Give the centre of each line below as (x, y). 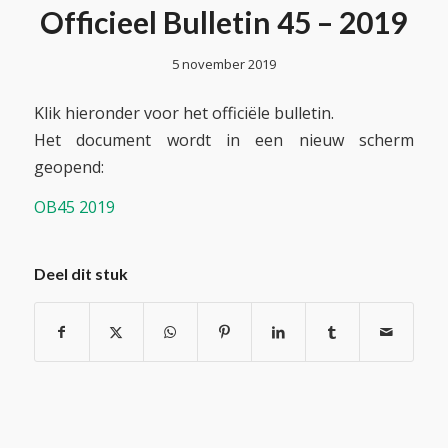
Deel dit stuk (80, 274)
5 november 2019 (223, 64)
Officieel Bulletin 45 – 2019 (224, 22)
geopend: (68, 166)
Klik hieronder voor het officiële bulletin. (183, 112)
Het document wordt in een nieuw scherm (224, 139)
